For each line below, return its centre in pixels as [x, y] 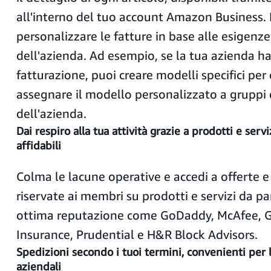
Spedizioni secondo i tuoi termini [99, 252]
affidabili [38, 145]
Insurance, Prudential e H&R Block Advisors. [137, 234]
